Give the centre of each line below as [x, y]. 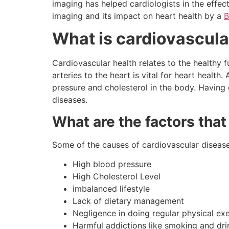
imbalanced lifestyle [111, 189]
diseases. [70, 100]
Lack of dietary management [128, 201]
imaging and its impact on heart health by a [138, 16]
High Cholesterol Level [117, 177]
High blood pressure [112, 164]
